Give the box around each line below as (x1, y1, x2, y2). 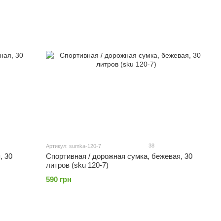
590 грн (46, 175, 72, 184)
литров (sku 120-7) (46, 161, 109, 169)
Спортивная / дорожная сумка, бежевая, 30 (46, 152, 193, 160)
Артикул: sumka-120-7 (46, 143, 102, 149)
